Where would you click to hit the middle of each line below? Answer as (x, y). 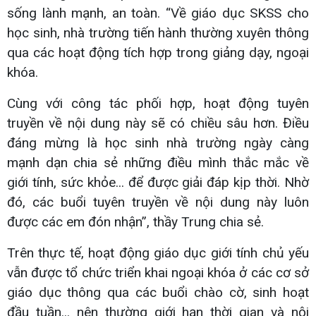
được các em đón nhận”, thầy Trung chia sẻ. (135, 221)
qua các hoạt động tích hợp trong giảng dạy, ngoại (158, 52)
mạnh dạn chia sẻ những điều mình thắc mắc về (158, 162)
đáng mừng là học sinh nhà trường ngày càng (158, 142)
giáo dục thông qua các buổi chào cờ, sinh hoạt (158, 292)
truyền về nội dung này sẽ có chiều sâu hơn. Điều (158, 123)
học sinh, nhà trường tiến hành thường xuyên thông (158, 32)
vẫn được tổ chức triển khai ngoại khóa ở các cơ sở (158, 272)
